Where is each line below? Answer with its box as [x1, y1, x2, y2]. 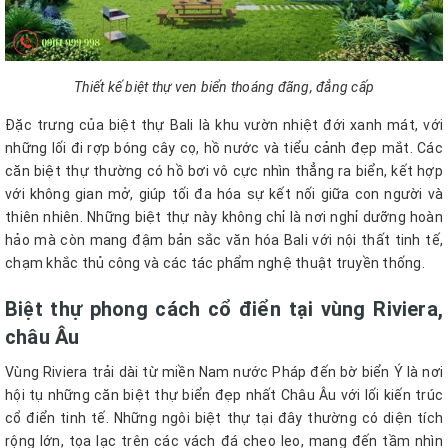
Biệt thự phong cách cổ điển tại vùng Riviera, [5, 297, 443, 322]
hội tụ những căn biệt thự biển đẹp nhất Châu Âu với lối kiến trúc [5, 387, 443, 404]
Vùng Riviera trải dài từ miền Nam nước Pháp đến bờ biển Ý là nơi [5, 364, 443, 381]
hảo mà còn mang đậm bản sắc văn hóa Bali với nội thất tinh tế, [5, 232, 443, 249]
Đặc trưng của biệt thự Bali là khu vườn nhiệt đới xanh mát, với [5, 117, 443, 134]
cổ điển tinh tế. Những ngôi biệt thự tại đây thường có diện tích [5, 410, 443, 427]
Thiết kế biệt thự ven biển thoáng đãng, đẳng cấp [74, 79, 374, 96]
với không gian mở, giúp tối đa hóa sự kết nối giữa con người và [5, 186, 443, 203]
